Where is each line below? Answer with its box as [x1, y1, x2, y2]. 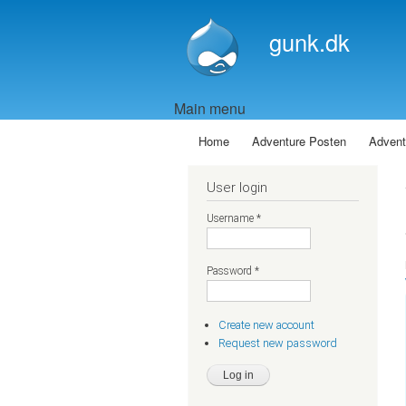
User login [207, 179, 267, 196]
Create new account [217, 318, 314, 333]
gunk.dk [269, 25, 350, 58]
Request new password [217, 335, 337, 350]
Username [207, 212, 256, 225]
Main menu [174, 98, 246, 119]
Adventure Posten [252, 132, 347, 150]
